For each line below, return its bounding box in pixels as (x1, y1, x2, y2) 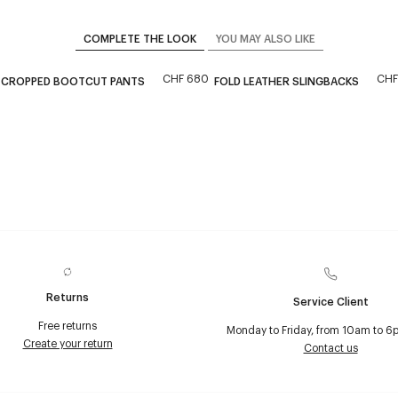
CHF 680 (163, 71, 209, 85)
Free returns (38, 318, 97, 332)
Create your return (22, 336, 113, 350)
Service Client (292, 294, 369, 308)
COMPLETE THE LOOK (83, 31, 196, 45)
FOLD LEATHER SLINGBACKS (214, 74, 359, 88)
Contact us (303, 340, 358, 354)
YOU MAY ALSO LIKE (215, 31, 315, 45)
